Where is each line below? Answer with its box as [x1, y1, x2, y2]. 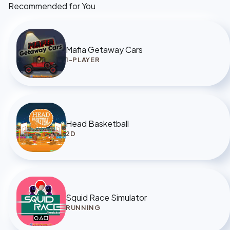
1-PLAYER [66, 55, 100, 64]
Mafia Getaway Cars [66, 44, 143, 55]
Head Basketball [66, 118, 129, 129]
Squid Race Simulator [66, 191, 147, 203]
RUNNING [66, 203, 101, 212]
